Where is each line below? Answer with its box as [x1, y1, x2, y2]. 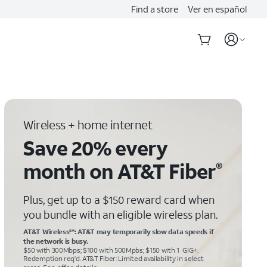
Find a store [131, 3, 178, 15]
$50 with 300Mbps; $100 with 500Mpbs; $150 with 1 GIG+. [23, 246, 198, 254]
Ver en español [188, 3, 247, 15]
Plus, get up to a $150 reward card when [23, 193, 215, 207]
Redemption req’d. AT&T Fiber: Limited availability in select [23, 254, 204, 263]
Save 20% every [22, 135, 168, 161]
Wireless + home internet [23, 117, 152, 132]
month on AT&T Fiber [23, 158, 216, 184]
